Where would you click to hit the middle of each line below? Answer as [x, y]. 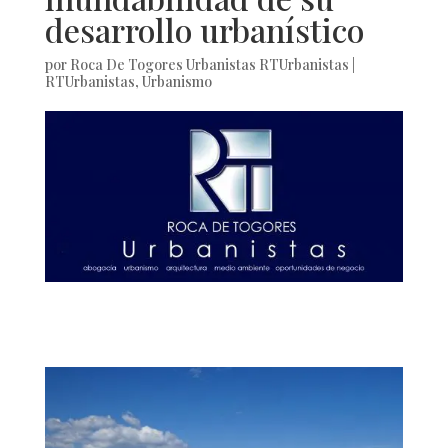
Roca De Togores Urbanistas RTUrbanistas [209, 64]
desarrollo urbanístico [204, 29]
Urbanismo [176, 81]
